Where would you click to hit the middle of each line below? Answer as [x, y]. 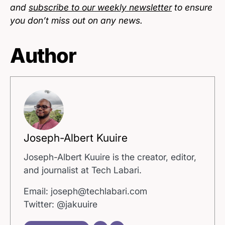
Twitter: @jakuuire [61, 204]
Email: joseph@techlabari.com [86, 191]
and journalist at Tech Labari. [83, 170]
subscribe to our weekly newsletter [100, 7]
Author [43, 55]
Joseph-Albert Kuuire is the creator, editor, [110, 157]
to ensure [192, 7]
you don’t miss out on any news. [76, 20]
